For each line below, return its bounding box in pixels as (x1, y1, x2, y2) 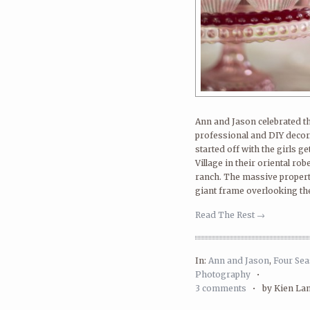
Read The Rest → (195, 210, 265, 220)
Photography (195, 269, 250, 280)
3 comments (195, 283, 246, 293)
